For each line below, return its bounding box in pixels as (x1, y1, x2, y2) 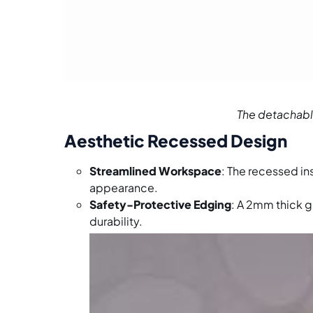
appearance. (89, 180, 158, 196)
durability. (89, 214, 143, 229)
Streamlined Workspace (89, 163, 221, 179)
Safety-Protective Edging (89, 197, 231, 212)
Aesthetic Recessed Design (64, 130, 287, 152)
